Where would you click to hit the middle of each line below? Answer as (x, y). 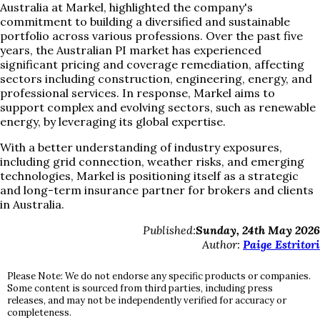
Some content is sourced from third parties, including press (140, 288)
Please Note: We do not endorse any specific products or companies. (159, 276)
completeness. (39, 312)
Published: (169, 230)
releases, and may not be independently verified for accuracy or (147, 300)
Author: (222, 244)
